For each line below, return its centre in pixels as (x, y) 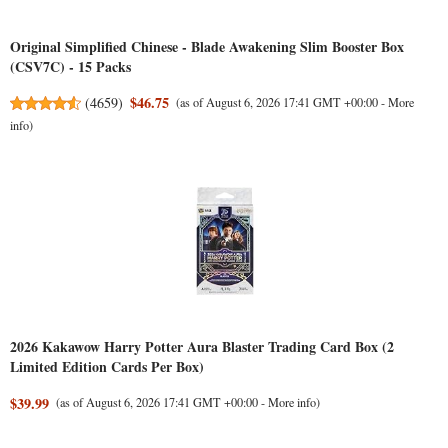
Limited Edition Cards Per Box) (107, 367)
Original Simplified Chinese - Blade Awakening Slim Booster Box (207, 46)
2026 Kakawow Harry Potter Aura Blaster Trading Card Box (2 (202, 347)
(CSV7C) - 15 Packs (70, 66)
